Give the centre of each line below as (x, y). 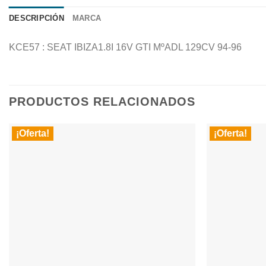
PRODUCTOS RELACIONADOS (102, 101)
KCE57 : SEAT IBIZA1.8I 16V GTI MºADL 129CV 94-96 (125, 47)
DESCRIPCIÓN (37, 18)
